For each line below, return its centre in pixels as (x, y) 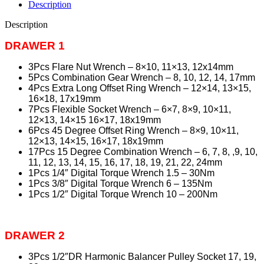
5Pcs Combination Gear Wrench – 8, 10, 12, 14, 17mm (142, 78)
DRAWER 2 (35, 236)
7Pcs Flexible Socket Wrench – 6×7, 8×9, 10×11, (130, 110)
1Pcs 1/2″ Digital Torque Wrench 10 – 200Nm (123, 194)
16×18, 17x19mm (65, 99)
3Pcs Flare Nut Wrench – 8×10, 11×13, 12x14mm (131, 67)
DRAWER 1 (35, 46)
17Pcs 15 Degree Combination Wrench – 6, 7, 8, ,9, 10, (143, 152)
